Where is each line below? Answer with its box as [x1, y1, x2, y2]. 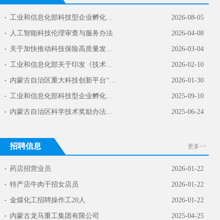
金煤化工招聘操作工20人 [10, 196, 85, 204]
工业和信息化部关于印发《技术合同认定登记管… [106, 61, 113, 68]
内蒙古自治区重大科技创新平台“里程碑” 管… [109, 77, 116, 84]
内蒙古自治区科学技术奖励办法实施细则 [106, 108, 113, 115]
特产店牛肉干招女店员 [10, 181, 79, 188]
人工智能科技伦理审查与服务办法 [10, 29, 113, 37]
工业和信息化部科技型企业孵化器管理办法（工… [106, 14, 113, 21]
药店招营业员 [10, 165, 51, 172]
